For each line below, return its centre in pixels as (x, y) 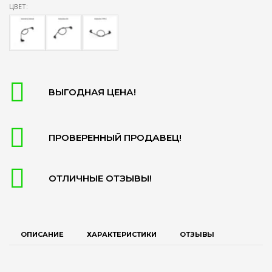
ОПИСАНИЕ (42, 234)
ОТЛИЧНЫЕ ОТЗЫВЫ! (100, 178)
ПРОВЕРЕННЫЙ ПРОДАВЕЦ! (115, 137)
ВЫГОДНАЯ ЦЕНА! (92, 92)
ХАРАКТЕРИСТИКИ (122, 234)
